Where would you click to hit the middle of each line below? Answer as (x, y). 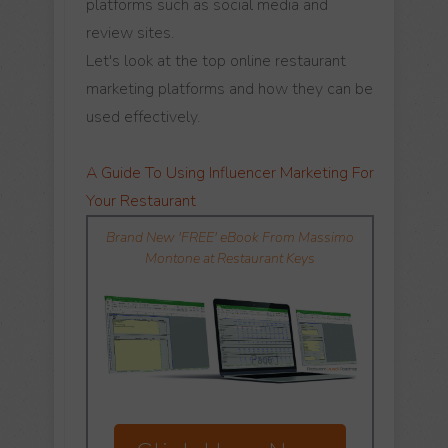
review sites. (130, 33)
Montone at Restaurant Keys (230, 258)
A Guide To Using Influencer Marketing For (230, 173)
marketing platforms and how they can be (229, 89)
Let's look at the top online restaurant (216, 61)
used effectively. (143, 117)
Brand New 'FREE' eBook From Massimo (230, 237)
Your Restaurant (141, 201)
